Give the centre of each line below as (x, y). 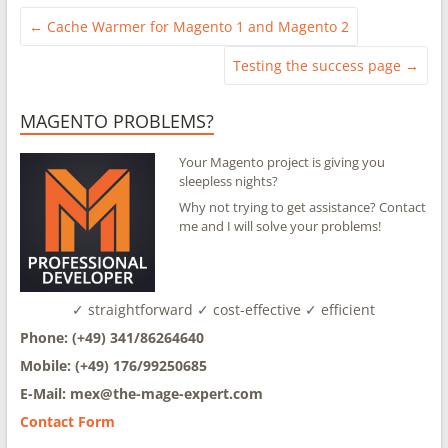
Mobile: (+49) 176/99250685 (113, 366)
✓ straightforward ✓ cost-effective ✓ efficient (224, 310)
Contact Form (67, 422)
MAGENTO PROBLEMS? (116, 121)
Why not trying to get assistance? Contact (303, 207)
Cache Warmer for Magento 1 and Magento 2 (195, 26)
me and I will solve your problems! (280, 226)
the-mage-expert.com (187, 394)
